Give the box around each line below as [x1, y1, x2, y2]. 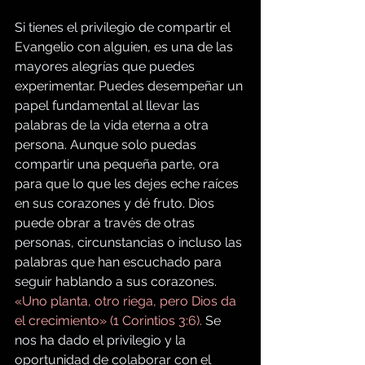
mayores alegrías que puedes [15, 59, 198, 75]
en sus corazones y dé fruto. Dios [15, 196, 218, 212]
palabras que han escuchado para [15, 254, 225, 270]
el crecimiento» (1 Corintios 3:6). [15, 313, 205, 329]
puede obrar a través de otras [15, 215, 198, 231]
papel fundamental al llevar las [15, 98, 203, 114]
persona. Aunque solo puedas [15, 137, 200, 153]
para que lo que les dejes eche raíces [15, 176, 242, 192]
